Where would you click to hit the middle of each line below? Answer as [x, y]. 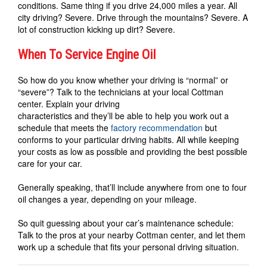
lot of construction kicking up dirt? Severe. [97, 29]
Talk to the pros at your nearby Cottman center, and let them [132, 235]
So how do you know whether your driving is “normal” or [123, 80]
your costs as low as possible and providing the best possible [133, 151]
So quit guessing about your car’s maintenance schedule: [126, 223]
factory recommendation [157, 127]
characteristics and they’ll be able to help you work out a [123, 115]
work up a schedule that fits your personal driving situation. [128, 246]
